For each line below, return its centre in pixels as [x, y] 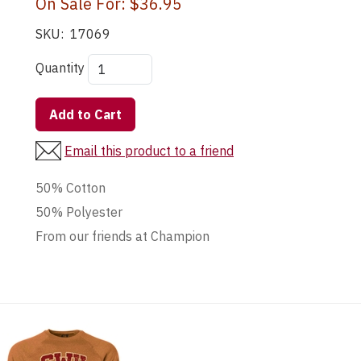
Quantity [60, 68]
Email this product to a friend [149, 151]
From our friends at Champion [122, 237]
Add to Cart [85, 115]
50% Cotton [71, 188]
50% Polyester [79, 212]
